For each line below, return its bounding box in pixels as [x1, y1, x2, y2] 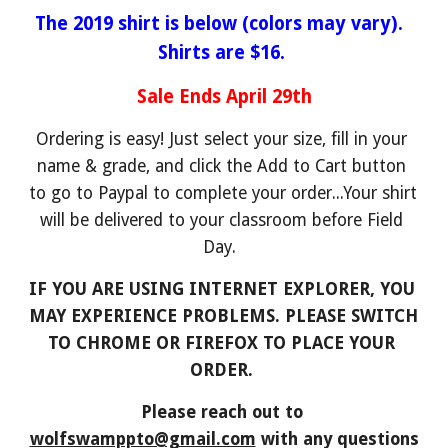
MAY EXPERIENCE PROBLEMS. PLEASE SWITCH [29, 306, 419, 326]
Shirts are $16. [158, 42, 285, 63]
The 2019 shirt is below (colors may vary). [35, 13, 403, 34]
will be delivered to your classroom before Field [40, 210, 403, 230]
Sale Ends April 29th [136, 86, 312, 107]
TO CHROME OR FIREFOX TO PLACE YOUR [48, 333, 395, 353]
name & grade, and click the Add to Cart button [37, 156, 406, 176]
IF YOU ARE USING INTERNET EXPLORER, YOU [29, 279, 416, 299]
